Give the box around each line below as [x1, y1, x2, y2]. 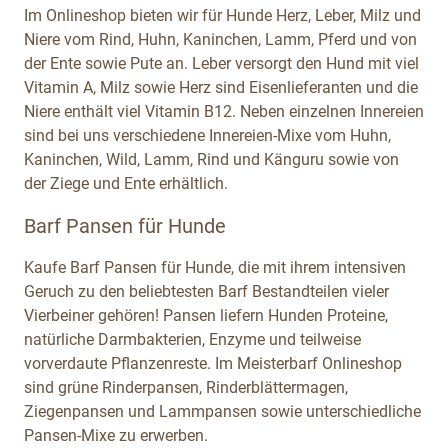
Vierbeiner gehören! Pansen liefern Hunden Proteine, [24, 305, 388, 325]
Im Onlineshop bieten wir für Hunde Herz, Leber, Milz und [24, 5, 421, 25]
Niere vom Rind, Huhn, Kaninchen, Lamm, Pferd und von [24, 29, 417, 49]
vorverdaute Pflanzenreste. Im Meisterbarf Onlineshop [24, 353, 402, 373]
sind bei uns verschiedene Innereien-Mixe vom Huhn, [24, 125, 391, 145]
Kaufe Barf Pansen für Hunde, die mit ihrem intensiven [24, 257, 406, 277]
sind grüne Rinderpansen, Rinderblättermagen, [24, 377, 348, 397]
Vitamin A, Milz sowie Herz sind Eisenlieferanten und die [24, 77, 418, 97]
